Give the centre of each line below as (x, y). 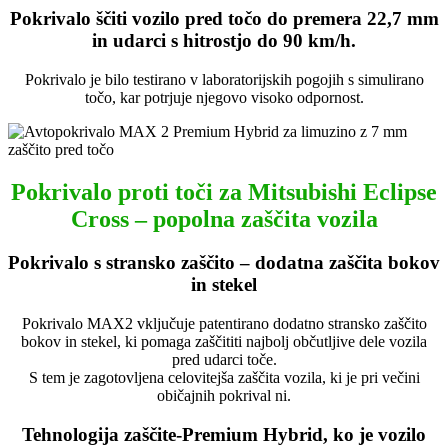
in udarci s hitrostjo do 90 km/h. (224, 40)
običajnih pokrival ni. (224, 396)
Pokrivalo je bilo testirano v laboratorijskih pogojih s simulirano (224, 79)
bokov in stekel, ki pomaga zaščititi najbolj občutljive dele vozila (224, 342)
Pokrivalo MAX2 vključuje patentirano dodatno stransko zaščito (224, 324)
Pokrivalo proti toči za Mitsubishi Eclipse (224, 191)
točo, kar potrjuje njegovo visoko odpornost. (224, 97)
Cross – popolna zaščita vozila (224, 218)
